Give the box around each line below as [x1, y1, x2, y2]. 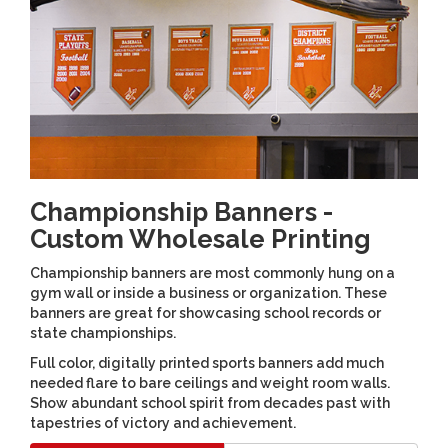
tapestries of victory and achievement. [30, 414, 296, 431]
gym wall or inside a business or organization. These [30, 284, 387, 301]
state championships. [30, 324, 176, 341]
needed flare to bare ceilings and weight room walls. [30, 374, 390, 391]
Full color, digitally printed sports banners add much [30, 354, 384, 371]
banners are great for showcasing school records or [30, 304, 381, 321]
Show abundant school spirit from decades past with [30, 394, 390, 411]
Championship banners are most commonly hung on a [30, 264, 395, 281]
